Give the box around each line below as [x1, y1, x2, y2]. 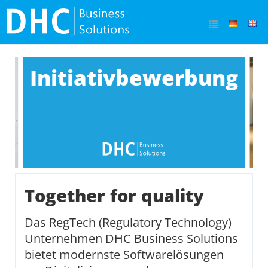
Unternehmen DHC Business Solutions [25, 230, 238, 246]
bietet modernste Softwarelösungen [25, 246, 224, 263]
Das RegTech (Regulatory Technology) [25, 214, 232, 230]
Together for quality [25, 184, 204, 208]
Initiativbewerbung [30, 63, 238, 92]
